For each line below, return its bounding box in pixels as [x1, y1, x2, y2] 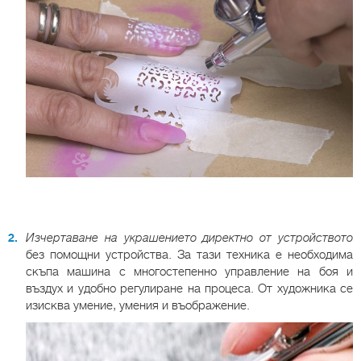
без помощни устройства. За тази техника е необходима [26, 247, 353, 263]
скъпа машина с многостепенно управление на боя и [26, 264, 353, 280]
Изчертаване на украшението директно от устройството [26, 230, 353, 246]
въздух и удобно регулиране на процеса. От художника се [26, 281, 353, 297]
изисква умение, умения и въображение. [26, 298, 250, 313]
